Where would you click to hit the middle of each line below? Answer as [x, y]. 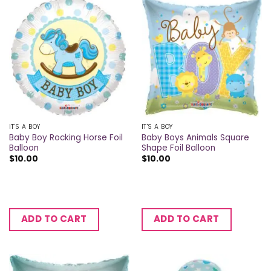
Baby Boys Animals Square [195, 137]
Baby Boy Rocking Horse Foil [66, 137]
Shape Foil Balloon [178, 148]
